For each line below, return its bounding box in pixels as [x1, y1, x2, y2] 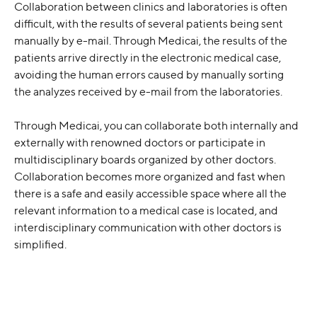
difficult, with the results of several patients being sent [14, 16, 285, 30]
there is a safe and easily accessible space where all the [14, 187, 289, 201]
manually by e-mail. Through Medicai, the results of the [14, 33, 289, 47]
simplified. [14, 238, 67, 252]
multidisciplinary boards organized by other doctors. [14, 153, 278, 167]
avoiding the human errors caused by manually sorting [14, 67, 286, 81]
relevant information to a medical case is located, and [14, 204, 280, 218]
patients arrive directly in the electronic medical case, [14, 50, 283, 64]
